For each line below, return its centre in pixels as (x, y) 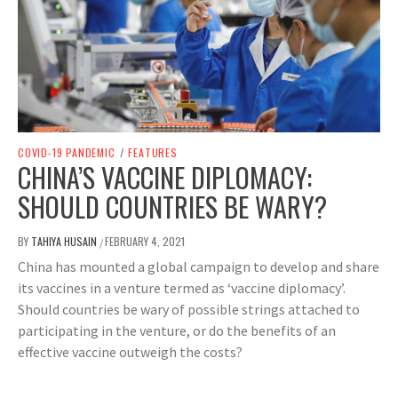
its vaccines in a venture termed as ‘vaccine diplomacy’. (182, 287)
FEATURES (153, 152)
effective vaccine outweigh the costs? (130, 351)
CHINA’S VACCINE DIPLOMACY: (165, 177)
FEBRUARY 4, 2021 (145, 241)
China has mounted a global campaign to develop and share (199, 266)
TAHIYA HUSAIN (65, 241)
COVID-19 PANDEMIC (67, 152)
